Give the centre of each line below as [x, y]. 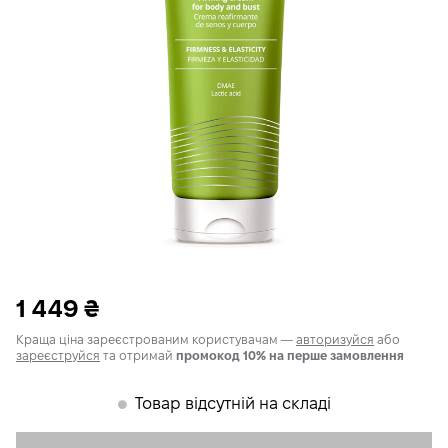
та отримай [138, 355]
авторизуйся [335, 339]
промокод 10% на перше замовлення [290, 355]
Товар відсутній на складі [233, 403]
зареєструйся [58, 355]
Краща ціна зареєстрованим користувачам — [156, 339]
